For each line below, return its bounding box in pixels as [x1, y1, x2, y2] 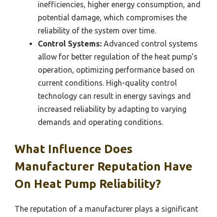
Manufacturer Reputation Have [15, 160, 192, 173]
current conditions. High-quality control [38, 78, 177, 88]
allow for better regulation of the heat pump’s [38, 52, 198, 62]
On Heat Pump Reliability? [15, 177, 161, 191]
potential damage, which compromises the [38, 13, 187, 22]
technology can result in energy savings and [38, 92, 191, 101]
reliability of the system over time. [38, 26, 156, 35]
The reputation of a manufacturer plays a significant [15, 204, 198, 214]
